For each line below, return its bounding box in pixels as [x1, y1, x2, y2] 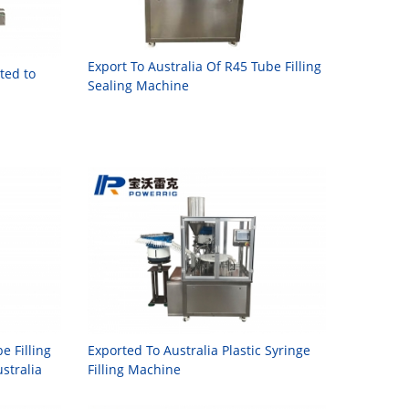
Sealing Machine [87, 77, 189, 95]
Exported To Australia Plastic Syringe [87, 341, 310, 359]
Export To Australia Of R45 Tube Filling [87, 58, 321, 76]
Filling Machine [87, 360, 181, 378]
